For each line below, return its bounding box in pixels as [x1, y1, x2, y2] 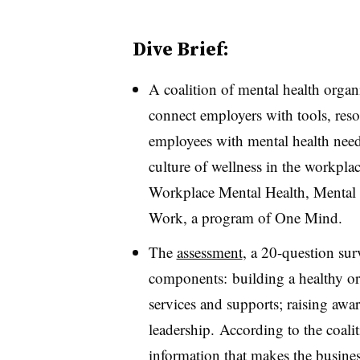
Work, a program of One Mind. [148, 207, 342, 227]
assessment [176, 241, 243, 262]
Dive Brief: [132, 35, 229, 62]
